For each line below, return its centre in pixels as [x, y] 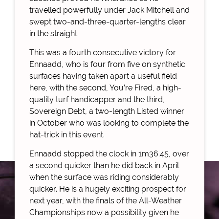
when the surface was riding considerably [104, 177]
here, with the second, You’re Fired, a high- [105, 88]
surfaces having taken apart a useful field [103, 76]
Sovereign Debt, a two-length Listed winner [107, 111]
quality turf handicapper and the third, [97, 99]
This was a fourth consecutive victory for [103, 52]
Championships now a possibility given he [104, 212]
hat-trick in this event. [67, 134]
